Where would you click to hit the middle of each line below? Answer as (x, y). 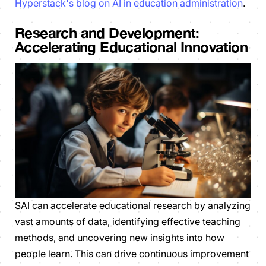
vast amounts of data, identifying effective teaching (128, 222)
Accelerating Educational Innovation (131, 47)
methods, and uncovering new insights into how (120, 238)
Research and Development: (107, 32)
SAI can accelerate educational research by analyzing (133, 206)
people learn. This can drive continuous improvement (132, 254)
